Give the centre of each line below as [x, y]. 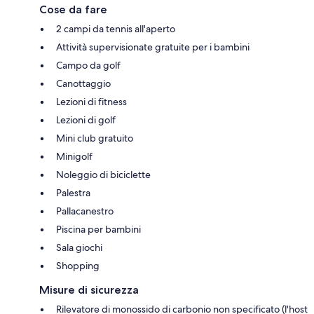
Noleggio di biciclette [103, 175]
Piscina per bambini [98, 230]
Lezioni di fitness [91, 102]
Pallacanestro [85, 211]
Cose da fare [73, 10]
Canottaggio [83, 84]
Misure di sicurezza [89, 290]
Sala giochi [79, 248]
